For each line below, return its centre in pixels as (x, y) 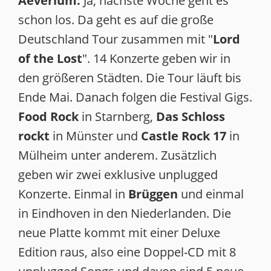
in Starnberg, (117, 116)
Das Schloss (191, 116)
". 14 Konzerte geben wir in (156, 58)
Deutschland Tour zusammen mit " (116, 39)
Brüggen (155, 194)
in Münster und (95, 136)
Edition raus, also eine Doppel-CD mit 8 (127, 252)
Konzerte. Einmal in (73, 194)
